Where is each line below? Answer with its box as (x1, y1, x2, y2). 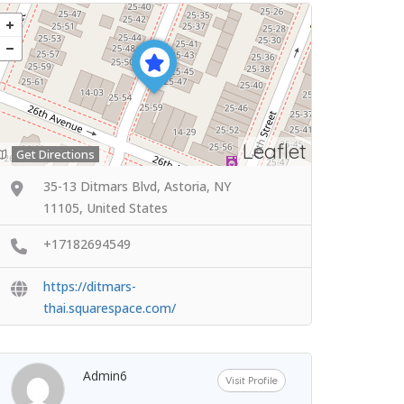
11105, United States (43, 199, 168, 216)
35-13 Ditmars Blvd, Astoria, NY (43, 178, 231, 195)
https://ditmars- (43, 277, 136, 295)
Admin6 (83, 366, 127, 384)
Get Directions (16, 146, 95, 162)
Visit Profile (225, 373, 279, 387)
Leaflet (243, 138, 307, 164)
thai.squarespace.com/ (43, 298, 176, 317)
